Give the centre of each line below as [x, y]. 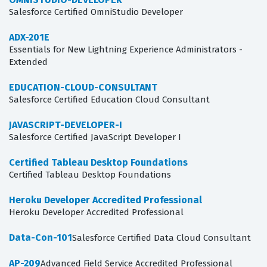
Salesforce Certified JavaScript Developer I [95, 137]
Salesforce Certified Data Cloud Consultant [162, 238]
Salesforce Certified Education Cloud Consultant [109, 100]
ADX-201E [29, 38]
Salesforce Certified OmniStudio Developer [96, 12]
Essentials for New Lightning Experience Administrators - [126, 50]
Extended [28, 62]
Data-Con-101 [41, 238]
